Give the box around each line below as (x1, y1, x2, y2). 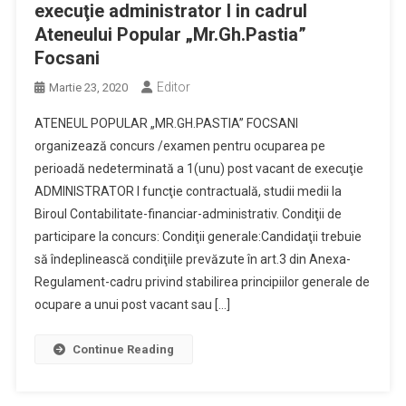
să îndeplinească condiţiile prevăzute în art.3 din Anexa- (34, 252, 351, 266)
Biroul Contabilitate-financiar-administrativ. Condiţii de (34, 207, 342, 221)
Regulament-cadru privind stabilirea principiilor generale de (34, 275, 370, 289)
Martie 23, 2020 (48, 81, 128, 94)
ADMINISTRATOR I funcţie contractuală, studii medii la (34, 184, 342, 198)
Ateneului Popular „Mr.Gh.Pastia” (34, 24, 306, 45)
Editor (156, 80, 190, 94)
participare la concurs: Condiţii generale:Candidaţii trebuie (34, 229, 362, 244)
